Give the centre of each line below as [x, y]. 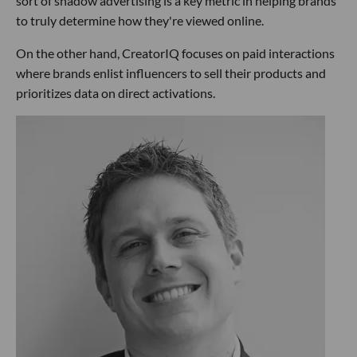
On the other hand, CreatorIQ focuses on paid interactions [175, 53]
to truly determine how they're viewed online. [140, 20]
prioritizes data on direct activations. [116, 92]
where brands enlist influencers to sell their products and [171, 73]
